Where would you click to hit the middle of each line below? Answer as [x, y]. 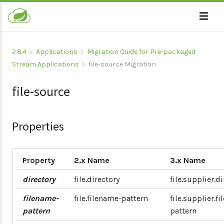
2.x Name [92, 160]
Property [39, 160]
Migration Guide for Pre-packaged [141, 52]
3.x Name [188, 160]
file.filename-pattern [111, 198]
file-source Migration [122, 64]
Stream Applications [45, 64]
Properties [38, 126]
